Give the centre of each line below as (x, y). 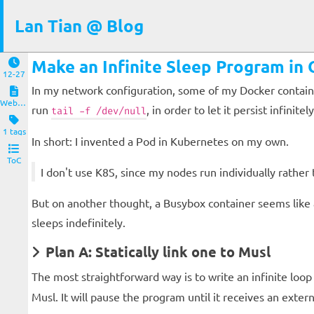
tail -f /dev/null (99, 111)
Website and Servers (22, 103)
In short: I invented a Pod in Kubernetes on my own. (160, 141)
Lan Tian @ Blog (79, 26)
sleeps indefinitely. (78, 222)
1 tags (14, 131)
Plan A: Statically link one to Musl (158, 252)
